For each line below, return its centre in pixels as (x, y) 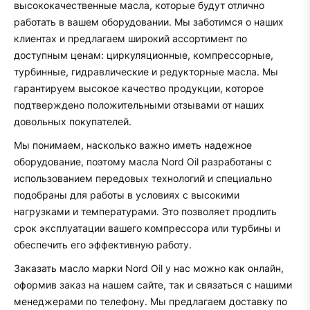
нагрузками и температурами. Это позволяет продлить (145, 211)
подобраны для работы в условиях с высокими (127, 194)
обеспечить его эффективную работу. (103, 244)
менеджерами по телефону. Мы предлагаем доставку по (151, 301)
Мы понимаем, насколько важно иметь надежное (133, 145)
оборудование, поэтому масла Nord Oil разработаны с (143, 161)
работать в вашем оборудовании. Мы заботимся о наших (149, 21)
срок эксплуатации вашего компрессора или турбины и (147, 228)
